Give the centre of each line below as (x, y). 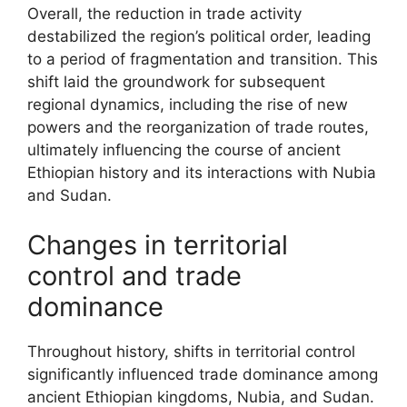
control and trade (134, 276)
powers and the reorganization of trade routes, (198, 127)
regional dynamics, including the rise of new (188, 104)
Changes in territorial (158, 245)
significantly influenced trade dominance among (203, 374)
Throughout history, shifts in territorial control (191, 352)
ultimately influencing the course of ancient (184, 149)
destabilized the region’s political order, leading (199, 36)
